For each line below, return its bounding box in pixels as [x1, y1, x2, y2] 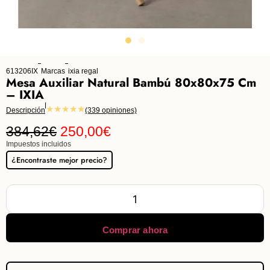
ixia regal [68, 67, 98, 75]
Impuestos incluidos [6, 140, 71, 148]
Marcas [41, 67, 65, 75]
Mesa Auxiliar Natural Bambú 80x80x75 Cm [6, 74, 256, 92]
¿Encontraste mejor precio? [11, 154, 107, 166]
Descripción [6, 106, 45, 115]
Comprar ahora [102, 225, 168, 235]
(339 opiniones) [85, 106, 137, 115]
